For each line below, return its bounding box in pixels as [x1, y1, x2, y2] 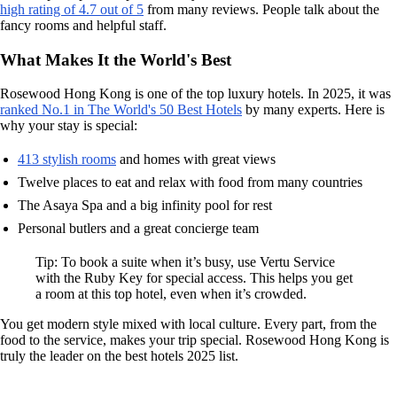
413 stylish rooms [18, 152, 116, 167]
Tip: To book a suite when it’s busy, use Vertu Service [35, 254, 335, 270]
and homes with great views [116, 152, 276, 167]
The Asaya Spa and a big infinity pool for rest [18, 198, 272, 214]
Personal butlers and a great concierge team [18, 221, 259, 237]
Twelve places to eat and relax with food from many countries [18, 175, 362, 191]
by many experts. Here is [242, 102, 385, 118]
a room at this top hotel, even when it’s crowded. [35, 286, 307, 302]
